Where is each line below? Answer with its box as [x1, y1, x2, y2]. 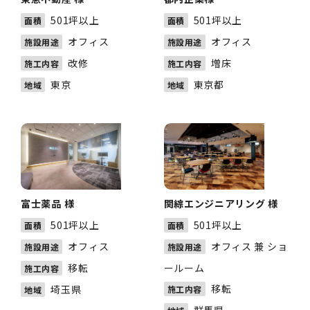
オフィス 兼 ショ [210, 239, 288, 253]
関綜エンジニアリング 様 [163, 197, 278, 210]
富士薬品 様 [21, 197, 75, 210]
